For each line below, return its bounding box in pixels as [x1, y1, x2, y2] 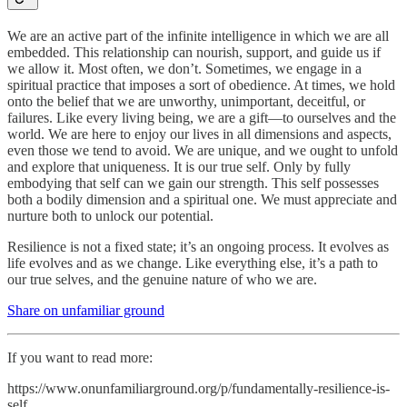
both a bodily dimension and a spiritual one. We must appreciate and [7, 191, 397, 207]
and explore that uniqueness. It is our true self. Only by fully [7, 158, 351, 174]
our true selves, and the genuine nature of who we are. [7, 271, 317, 287]
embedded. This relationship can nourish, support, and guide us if [7, 44, 381, 60]
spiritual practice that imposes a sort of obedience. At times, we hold [7, 76, 395, 93]
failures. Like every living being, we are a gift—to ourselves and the [7, 109, 396, 125]
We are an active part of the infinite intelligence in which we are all [7, 27, 389, 44]
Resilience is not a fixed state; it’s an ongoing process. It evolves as [7, 238, 389, 254]
